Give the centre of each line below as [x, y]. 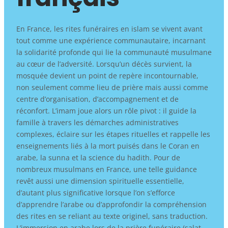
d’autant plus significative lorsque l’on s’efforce [95, 192]
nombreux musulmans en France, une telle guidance [106, 169]
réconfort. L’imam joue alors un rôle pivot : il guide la [106, 110]
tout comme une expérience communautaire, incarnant [111, 40]
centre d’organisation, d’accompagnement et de [97, 99]
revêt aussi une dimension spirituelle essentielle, [100, 181]
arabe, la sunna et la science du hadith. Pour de [98, 157]
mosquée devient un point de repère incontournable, [107, 75]
